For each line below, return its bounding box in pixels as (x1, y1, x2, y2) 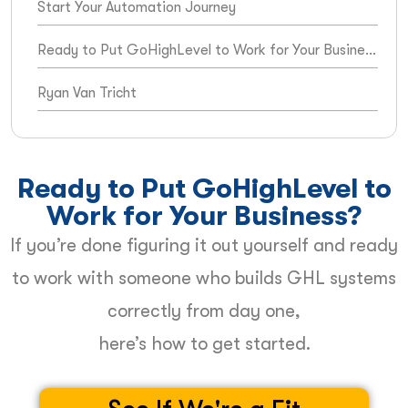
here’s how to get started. (97, 332, 311, 354)
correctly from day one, (107, 300, 301, 321)
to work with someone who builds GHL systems (12, 267, 396, 289)
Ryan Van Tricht (37, 84, 137, 101)
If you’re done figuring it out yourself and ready (10, 234, 398, 256)
